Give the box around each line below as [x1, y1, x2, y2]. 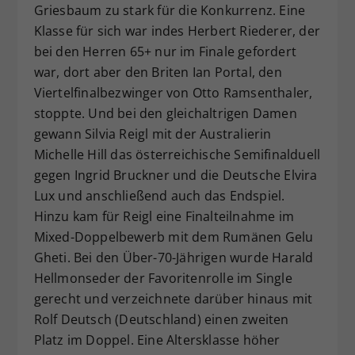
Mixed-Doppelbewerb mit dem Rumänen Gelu [33, 228, 314, 246]
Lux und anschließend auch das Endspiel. [33, 187, 285, 205]
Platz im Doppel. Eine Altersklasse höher [33, 331, 281, 349]
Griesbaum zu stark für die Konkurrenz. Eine [33, 2, 306, 20]
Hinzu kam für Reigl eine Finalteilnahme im [33, 208, 294, 226]
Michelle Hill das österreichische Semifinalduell [33, 146, 321, 164]
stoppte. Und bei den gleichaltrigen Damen [33, 105, 297, 123]
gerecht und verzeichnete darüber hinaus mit [33, 290, 313, 308]
